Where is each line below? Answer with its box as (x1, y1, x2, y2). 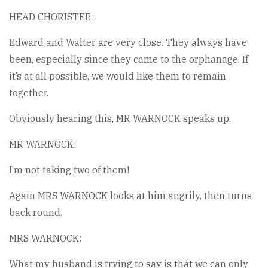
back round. (9, 206, 62, 218)
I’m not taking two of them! (9, 164, 129, 176)
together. (9, 87, 48, 99)
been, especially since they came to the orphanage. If (9, 53, 248, 65)
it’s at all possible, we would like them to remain (9, 70, 226, 82)
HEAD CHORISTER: (9, 11, 94, 23)
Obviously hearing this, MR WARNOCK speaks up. (9, 112, 231, 124)
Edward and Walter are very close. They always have (9, 36, 247, 48)
